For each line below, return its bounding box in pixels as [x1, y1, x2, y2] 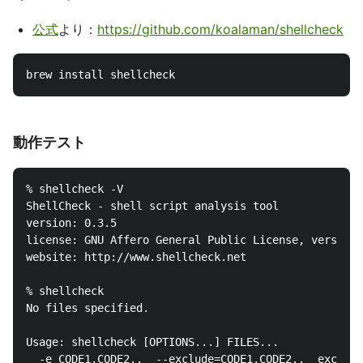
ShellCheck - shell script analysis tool [26, 199, 279, 212]
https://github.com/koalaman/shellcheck [97, 21, 344, 37]
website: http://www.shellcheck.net [26, 250, 246, 263]
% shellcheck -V [26, 182, 123, 195]
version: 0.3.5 [26, 216, 117, 229]
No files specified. [26, 301, 149, 314]
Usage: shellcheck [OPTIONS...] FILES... [26, 335, 279, 348]
